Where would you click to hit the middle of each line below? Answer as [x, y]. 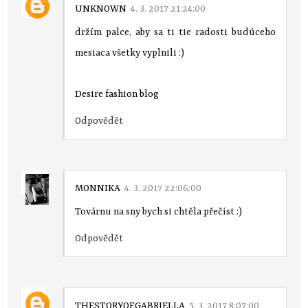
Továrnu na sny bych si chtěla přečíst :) [159, 211]
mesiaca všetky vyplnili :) [130, 53]
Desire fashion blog [117, 94]
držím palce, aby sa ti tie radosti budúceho [175, 32]
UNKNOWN [101, 9]
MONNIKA [98, 188]
